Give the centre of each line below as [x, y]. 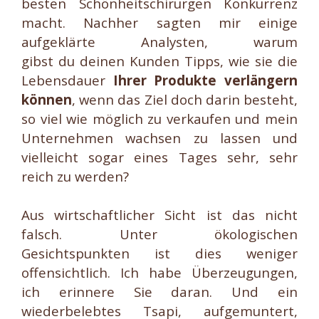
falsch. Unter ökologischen [159, 234]
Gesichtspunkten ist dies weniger [159, 253]
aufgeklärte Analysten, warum [159, 42]
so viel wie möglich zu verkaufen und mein [159, 119]
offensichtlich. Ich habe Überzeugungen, [159, 272]
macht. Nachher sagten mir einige [159, 22]
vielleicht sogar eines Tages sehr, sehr [159, 157]
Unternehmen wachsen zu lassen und [159, 138]
